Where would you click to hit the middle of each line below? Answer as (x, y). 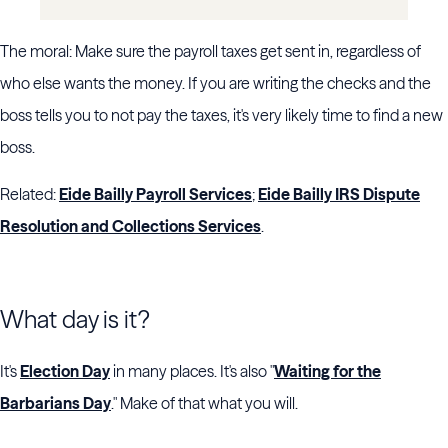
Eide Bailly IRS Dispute (339, 194)
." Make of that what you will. (206, 403)
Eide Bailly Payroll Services (155, 194)
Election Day (65, 371)
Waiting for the (327, 371)
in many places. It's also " (192, 371)
